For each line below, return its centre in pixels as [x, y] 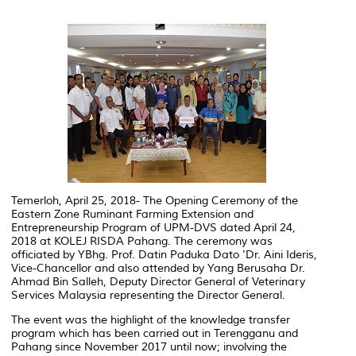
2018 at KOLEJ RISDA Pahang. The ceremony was [142, 241]
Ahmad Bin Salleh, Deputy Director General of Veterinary [158, 281]
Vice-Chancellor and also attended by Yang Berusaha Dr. [158, 268]
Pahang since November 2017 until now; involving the [149, 346]
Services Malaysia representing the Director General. [148, 295]
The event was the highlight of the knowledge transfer [151, 319]
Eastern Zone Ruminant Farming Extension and [132, 214]
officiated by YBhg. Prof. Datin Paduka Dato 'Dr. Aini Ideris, [164, 254]
